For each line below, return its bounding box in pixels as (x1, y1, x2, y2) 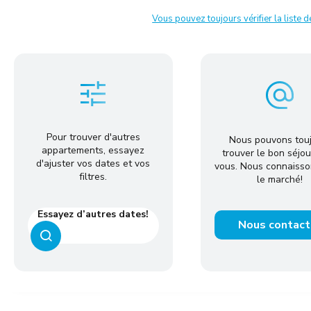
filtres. (79, 170, 108, 183)
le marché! (257, 173, 303, 186)
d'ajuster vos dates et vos (36, 157, 151, 170)
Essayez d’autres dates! (37, 208, 149, 221)
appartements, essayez (42, 144, 145, 157)
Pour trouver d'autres (46, 131, 140, 144)
